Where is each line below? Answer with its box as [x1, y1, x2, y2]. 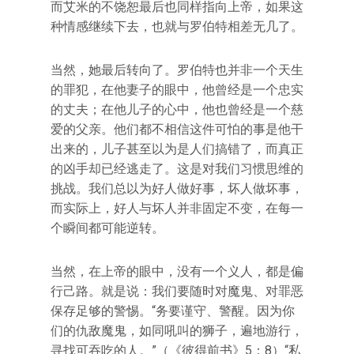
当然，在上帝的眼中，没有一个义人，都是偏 [51, 263, 303, 279]
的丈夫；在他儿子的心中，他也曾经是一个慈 [51, 101, 303, 117]
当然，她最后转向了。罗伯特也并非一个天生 [51, 62, 303, 77]
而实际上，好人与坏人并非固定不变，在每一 [51, 200, 303, 216]
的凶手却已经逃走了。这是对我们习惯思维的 [51, 160, 303, 176]
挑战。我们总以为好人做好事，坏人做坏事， [51, 180, 303, 196]
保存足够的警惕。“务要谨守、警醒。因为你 [51, 303, 295, 318]
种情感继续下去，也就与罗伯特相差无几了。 [51, 18, 303, 34]
